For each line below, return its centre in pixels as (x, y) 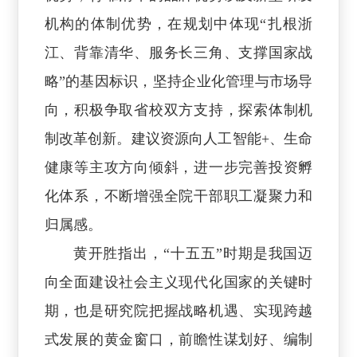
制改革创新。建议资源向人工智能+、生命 (178, 138)
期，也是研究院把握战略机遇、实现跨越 (178, 310)
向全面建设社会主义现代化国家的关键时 (178, 282)
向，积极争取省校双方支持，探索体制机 (178, 110)
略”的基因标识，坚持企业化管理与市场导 (178, 81)
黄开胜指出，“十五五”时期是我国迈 (193, 253)
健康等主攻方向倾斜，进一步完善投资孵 (178, 167)
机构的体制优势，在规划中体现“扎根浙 (178, 24)
